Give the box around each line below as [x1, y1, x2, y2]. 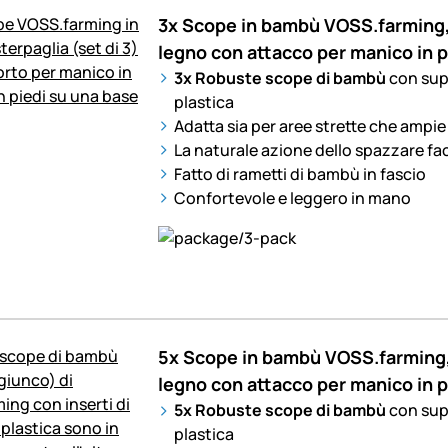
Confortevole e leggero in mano [173, 186, 411, 209]
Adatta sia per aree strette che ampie [173, 114, 446, 137]
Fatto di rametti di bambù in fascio [173, 162, 426, 185]
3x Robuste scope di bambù [173, 66, 389, 89]
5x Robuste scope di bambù [173, 399, 389, 422]
